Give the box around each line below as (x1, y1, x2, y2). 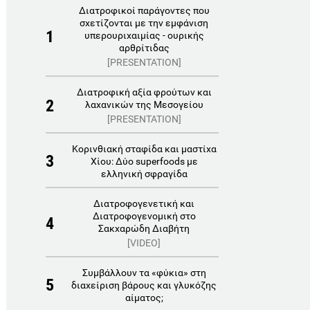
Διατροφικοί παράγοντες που (78, 5, 210, 16)
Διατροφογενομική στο (92, 210, 196, 221)
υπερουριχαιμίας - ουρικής (84, 30, 204, 41)
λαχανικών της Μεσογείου (84, 99, 203, 110)
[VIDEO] (127, 237, 161, 248)
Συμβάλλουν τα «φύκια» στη (82, 267, 206, 278)
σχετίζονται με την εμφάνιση (80, 17, 209, 28)
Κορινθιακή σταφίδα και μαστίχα (71, 143, 217, 154)
